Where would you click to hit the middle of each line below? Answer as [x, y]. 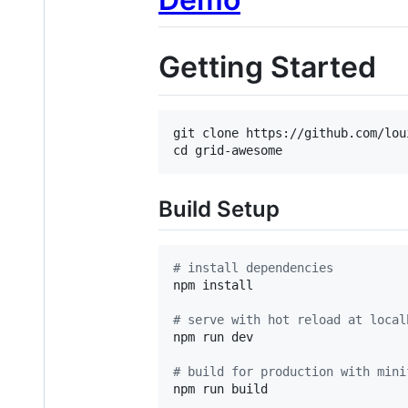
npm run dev [213, 337]
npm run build [220, 388]
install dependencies [257, 267]
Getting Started [267, 67]
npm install [213, 285]
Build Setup [219, 209]
